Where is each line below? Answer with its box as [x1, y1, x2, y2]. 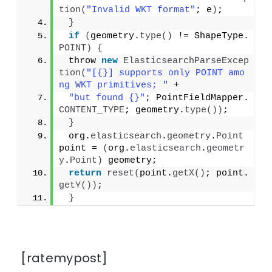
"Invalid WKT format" [86, 5, 196, 16]
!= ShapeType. [172, 31, 250, 42]
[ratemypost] [18, 250, 108, 267]
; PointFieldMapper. [145, 93, 250, 104]
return [69, 168, 102, 179]
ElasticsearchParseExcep [123, 56, 250, 67]
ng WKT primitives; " [59, 80, 169, 91]
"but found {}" [69, 93, 146, 104]
